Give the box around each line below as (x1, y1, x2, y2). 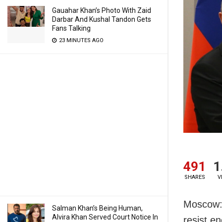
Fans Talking (52, 24, 91, 32)
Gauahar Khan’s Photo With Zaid (52, 6, 151, 14)
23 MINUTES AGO (57, 37, 104, 44)
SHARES (184, 173, 205, 180)
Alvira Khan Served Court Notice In (52, 213, 158, 221)
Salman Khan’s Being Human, (52, 204, 143, 212)
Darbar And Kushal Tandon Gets (52, 15, 151, 23)
